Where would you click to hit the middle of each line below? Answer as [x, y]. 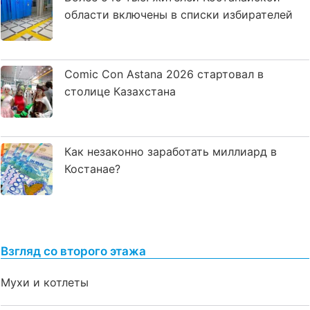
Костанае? [92, 168]
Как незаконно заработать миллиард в [171, 151]
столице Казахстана [120, 92]
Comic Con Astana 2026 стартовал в [164, 74]
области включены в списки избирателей [179, 14]
